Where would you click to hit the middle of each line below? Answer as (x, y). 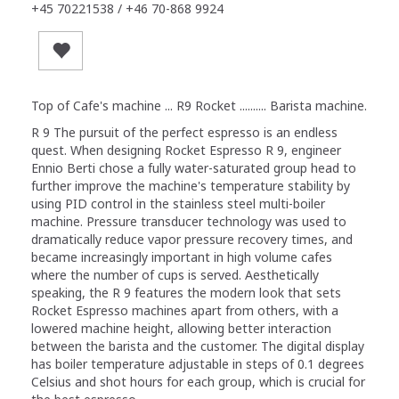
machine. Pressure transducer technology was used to (189, 221)
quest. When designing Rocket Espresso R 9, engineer (186, 150)
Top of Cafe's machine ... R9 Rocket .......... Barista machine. (199, 105)
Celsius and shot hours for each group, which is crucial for (198, 381)
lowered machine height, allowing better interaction (181, 328)
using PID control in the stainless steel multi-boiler (178, 203)
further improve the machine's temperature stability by (191, 185)
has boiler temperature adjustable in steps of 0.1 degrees (198, 363)
